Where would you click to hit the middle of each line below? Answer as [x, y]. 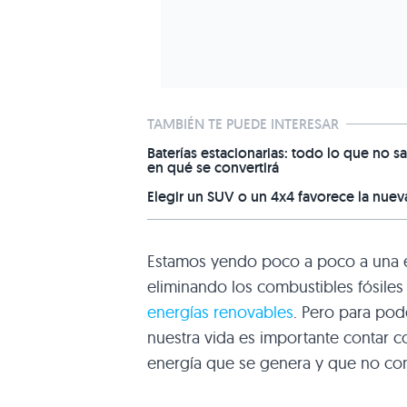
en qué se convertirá [213, 167]
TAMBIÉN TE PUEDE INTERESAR [243, 124]
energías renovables [220, 312]
